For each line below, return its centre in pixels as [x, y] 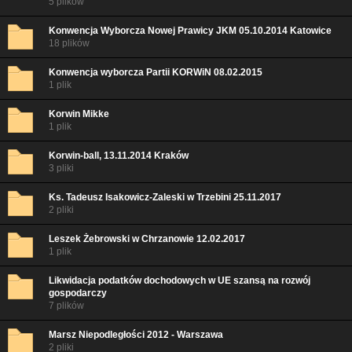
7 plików [66, 306]
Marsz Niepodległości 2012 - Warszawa [136, 335]
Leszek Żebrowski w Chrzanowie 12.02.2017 [147, 239]
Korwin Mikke [79, 114]
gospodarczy [78, 293]
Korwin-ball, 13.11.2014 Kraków [119, 156]
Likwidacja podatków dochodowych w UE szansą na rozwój [180, 280]
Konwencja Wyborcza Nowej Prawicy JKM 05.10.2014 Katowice [190, 31]
